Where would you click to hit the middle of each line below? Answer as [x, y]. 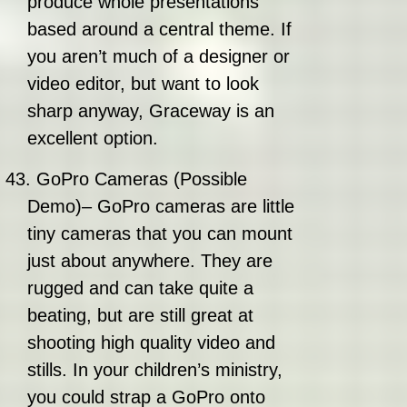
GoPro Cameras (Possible [142, 179]
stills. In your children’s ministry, [155, 370]
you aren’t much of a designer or [159, 56]
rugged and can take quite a [140, 288]
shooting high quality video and [151, 342]
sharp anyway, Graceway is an [151, 111]
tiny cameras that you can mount [160, 233]
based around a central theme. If [159, 29]
